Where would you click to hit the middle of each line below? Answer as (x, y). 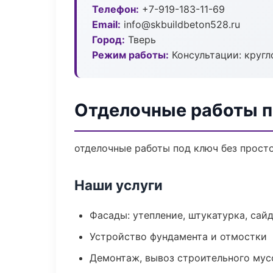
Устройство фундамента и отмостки (178, 236)
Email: (106, 24)
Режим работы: (130, 55)
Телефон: (115, 9)
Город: (108, 40)
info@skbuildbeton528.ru (180, 24)
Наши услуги (119, 185)
